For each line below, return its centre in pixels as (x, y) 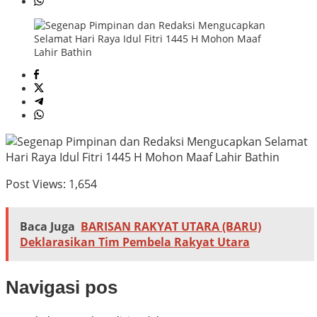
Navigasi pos (62, 287)
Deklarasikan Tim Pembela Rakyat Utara (135, 242)
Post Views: (36, 184)
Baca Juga (47, 227)
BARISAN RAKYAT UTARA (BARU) (171, 227)
